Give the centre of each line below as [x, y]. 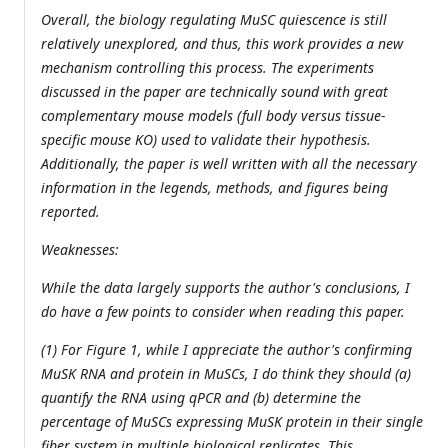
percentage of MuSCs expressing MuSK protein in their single [232, 422]
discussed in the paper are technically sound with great [214, 92]
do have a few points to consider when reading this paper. [223, 312]
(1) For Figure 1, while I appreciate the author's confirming [226, 350]
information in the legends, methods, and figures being [214, 188]
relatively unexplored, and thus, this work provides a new [222, 44]
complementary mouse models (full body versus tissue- [213, 116]
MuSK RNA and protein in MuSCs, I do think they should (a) [226, 374]
